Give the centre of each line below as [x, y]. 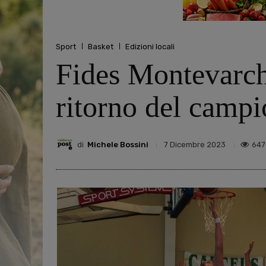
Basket [101, 46]
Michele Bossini [118, 144]
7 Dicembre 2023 [195, 145]
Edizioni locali [150, 46]
